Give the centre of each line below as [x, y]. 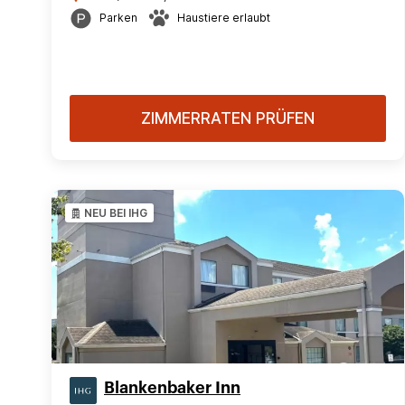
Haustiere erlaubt [224, 18]
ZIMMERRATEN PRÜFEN [228, 118]
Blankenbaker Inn [172, 388]
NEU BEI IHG [116, 213]
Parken [118, 18]
